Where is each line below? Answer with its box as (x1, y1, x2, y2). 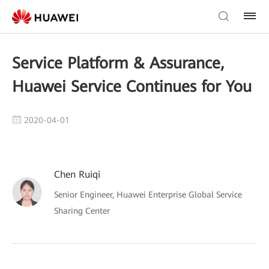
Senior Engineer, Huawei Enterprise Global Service (53, 190, 242, 199)
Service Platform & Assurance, (12, 54, 224, 72)
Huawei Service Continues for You (12, 77, 252, 95)
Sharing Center (53, 206, 110, 216)
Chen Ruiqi (53, 169, 100, 180)
